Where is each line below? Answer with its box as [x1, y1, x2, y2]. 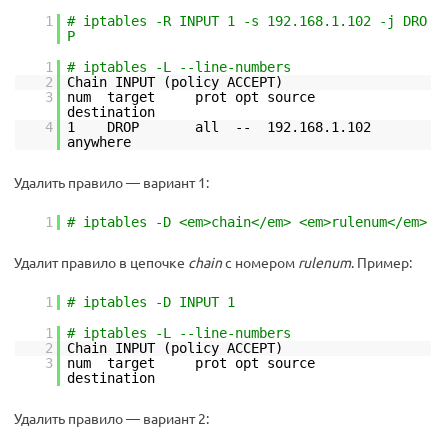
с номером [222, 253, 298, 271]
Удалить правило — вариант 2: [14, 409, 209, 427]
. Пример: [351, 253, 412, 271]
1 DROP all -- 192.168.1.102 [67, 119, 427, 135]
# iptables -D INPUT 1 [67, 294, 235, 310]
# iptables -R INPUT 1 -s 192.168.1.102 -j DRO [67, 13, 427, 29]
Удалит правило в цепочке [14, 253, 188, 271]
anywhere [67, 134, 131, 150]
